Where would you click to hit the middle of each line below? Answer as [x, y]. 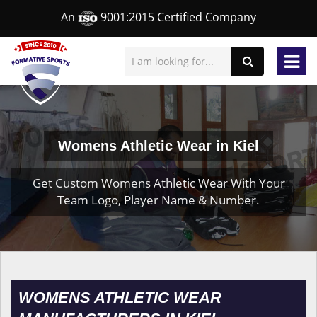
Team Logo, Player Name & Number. [158, 200]
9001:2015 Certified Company [177, 17]
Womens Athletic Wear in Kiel [158, 146]
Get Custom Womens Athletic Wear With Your [158, 183]
